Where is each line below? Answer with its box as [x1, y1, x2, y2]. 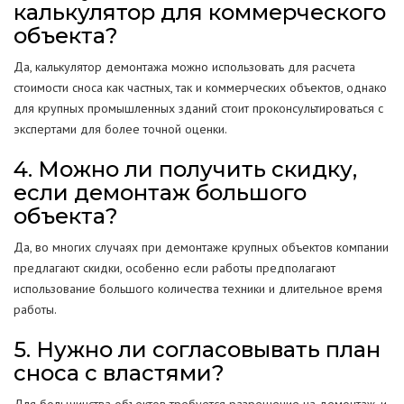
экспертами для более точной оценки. [14, 121, 227, 137]
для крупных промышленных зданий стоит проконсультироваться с [14, 100, 383, 116]
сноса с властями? [14, 360, 225, 386]
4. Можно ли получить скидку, [14, 156, 357, 182]
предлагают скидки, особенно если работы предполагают [14, 260, 335, 276]
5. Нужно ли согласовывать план [14, 336, 381, 363]
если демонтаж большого [14, 179, 307, 206]
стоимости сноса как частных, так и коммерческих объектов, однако [14, 79, 387, 96]
